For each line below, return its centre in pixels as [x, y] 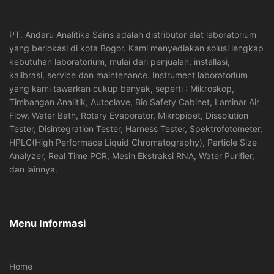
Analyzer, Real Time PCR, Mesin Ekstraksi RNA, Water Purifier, [132, 156]
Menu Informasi [47, 224]
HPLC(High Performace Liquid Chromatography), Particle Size [133, 143]
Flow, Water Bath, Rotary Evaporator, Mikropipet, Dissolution [129, 116]
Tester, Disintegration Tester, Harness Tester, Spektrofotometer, [136, 129]
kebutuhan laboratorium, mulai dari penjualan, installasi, [120, 62]
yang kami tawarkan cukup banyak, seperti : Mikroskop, [122, 89]
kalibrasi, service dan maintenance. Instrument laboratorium [128, 75]
